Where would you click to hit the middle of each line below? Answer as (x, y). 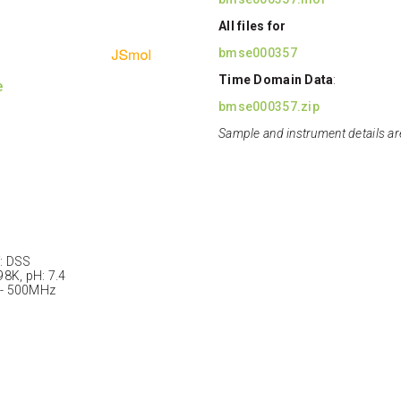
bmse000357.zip (269, 107)
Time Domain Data (276, 80)
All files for (252, 26)
